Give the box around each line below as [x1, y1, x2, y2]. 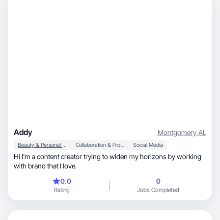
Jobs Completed [137, 186, 179, 193]
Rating [54, 186, 70, 193]
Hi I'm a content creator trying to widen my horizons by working [14, 152, 201, 161]
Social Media [133, 141, 164, 148]
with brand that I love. [14, 162, 77, 170]
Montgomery [158, 128, 196, 137]
